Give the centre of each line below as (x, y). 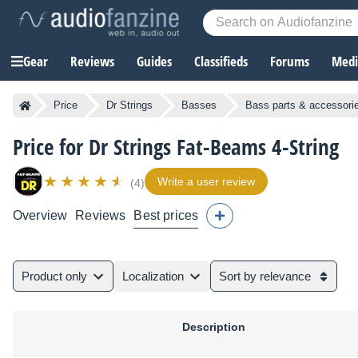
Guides (154, 62)
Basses (199, 105)
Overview (40, 216)
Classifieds (221, 62)
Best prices (166, 216)
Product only (54, 276)
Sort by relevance (265, 276)
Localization (153, 276)
